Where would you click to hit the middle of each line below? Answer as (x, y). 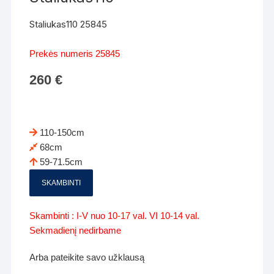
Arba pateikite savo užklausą (87, 257)
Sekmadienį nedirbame (76, 230)
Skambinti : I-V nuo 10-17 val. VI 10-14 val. (115, 215)
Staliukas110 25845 (68, 24)
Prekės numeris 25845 (75, 53)
